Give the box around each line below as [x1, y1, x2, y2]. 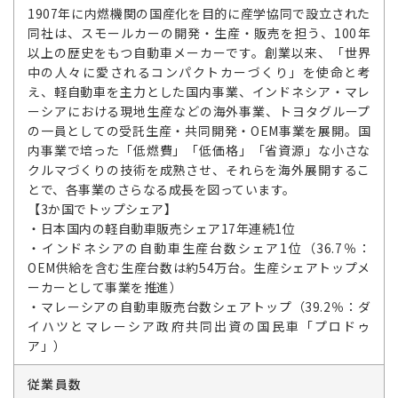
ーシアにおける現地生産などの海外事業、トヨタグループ [28, 102, 370, 120]
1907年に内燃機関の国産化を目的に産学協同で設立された [28, 4, 370, 22]
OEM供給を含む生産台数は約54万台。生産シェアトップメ [28, 259, 370, 276]
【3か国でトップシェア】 [28, 200, 177, 218]
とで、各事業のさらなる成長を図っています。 [28, 180, 296, 198]
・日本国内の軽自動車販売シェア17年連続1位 [28, 219, 295, 237]
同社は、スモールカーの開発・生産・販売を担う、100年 [28, 24, 370, 42]
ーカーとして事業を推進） [28, 278, 182, 296]
